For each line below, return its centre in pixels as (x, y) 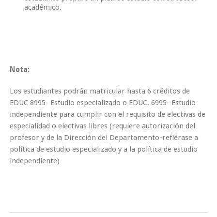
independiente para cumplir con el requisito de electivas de (108, 114)
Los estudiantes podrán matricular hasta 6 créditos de (100, 91)
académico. (43, 7)
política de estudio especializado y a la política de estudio (104, 149)
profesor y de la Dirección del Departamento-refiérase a (104, 137)
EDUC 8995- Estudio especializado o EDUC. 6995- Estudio (103, 102)
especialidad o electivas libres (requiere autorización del (102, 126)
